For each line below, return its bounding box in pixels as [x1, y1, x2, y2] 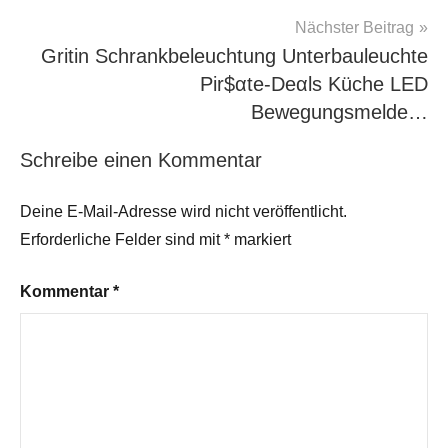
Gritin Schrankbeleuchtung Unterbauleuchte [41, 45, 428, 68]
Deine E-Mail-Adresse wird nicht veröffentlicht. [20, 203, 347, 221]
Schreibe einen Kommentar [20, 149, 262, 172]
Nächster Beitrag [295, 19, 414, 37]
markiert [230, 231, 291, 249]
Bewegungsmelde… [251, 101, 428, 124]
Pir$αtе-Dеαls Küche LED [200, 73, 428, 96]
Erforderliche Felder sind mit [20, 231, 224, 249]
